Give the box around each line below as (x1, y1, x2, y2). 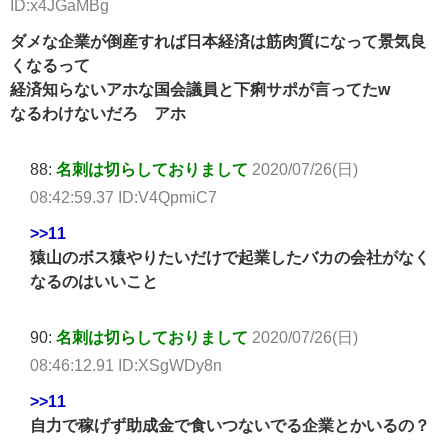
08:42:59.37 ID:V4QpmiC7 (30, 189, 217, 206)
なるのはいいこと (30, 273, 158, 290)
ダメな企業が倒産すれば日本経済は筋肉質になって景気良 (10, 33, 426, 50)
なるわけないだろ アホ (10, 105, 186, 122)
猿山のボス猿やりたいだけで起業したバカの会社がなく (30, 249, 430, 266)
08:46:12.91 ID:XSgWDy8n (30, 357, 222, 374)
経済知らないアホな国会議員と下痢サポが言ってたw (10, 81, 390, 98)
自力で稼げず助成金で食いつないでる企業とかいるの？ (30, 417, 430, 434)
